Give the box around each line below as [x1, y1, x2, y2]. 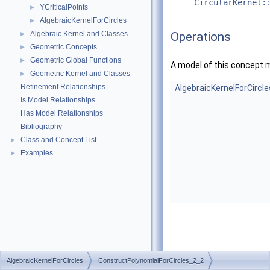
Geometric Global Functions [30, 56, 121, 64]
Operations [171, 30, 231, 45]
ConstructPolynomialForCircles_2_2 [98, 257, 204, 264]
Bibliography [20, 122, 62, 131]
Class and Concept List [20, 136, 96, 144]
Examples [20, 149, 53, 157]
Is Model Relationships [20, 96, 95, 104]
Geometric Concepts [30, 43, 97, 51]
